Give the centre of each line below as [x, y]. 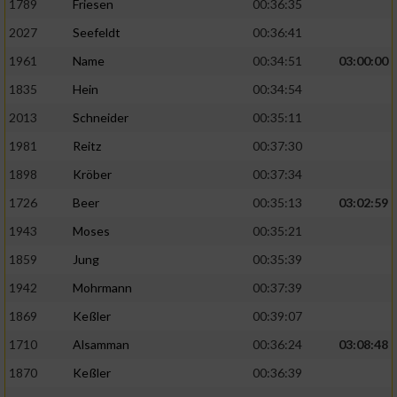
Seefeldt [97, 33]
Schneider [101, 118]
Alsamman [101, 345]
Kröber [92, 175]
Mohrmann [102, 288]
